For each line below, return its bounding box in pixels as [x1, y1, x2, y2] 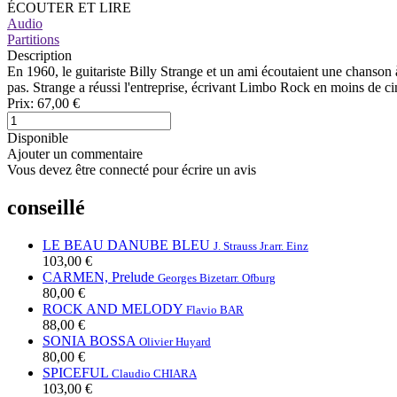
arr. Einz [269, 238, 308, 253]
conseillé [7, 195, 85, 219]
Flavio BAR [186, 302, 244, 316]
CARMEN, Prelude [43, 269, 154, 284]
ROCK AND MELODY [43, 300, 183, 316]
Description [7, 47, 72, 63]
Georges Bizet [158, 270, 225, 284]
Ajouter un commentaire [7, 145, 143, 161]
